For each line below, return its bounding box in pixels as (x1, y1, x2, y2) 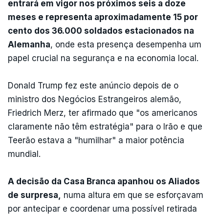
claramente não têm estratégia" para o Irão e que (8, 121, 202, 131)
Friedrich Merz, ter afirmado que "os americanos (8, 108, 197, 118)
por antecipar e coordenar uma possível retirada (8, 203, 197, 214)
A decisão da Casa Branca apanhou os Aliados (8, 176, 200, 186)
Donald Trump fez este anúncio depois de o (8, 80, 178, 90)
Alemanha (8, 39, 50, 49)
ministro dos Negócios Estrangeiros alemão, (8, 94, 181, 104)
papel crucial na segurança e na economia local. (8, 53, 198, 63)
